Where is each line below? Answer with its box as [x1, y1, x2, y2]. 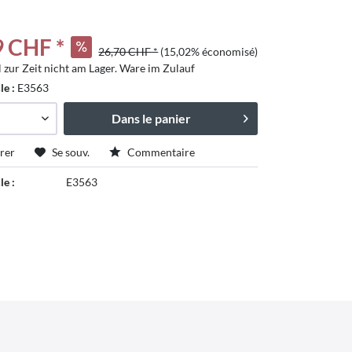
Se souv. [52, 145, 90, 159]
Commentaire [125, 145, 196, 159]
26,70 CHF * [98, 45, 159, 58]
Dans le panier [112, 111, 192, 126]
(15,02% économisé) [160, 45, 258, 58]
